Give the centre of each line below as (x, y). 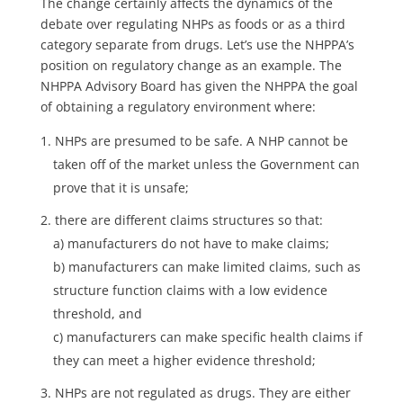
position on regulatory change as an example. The (191, 66)
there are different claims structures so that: (188, 220)
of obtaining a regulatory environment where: (178, 107)
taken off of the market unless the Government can (206, 165)
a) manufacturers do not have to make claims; (191, 244)
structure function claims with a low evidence (190, 291)
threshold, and (97, 314)
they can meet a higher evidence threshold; (184, 361)
